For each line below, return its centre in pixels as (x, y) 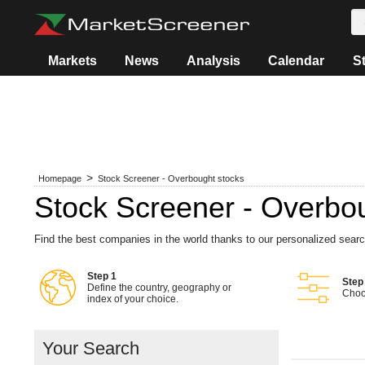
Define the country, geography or (159, 288)
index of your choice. (133, 299)
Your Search (91, 348)
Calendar (297, 61)
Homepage (60, 178)
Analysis (214, 61)
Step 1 (102, 276)
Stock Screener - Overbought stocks (171, 178)
